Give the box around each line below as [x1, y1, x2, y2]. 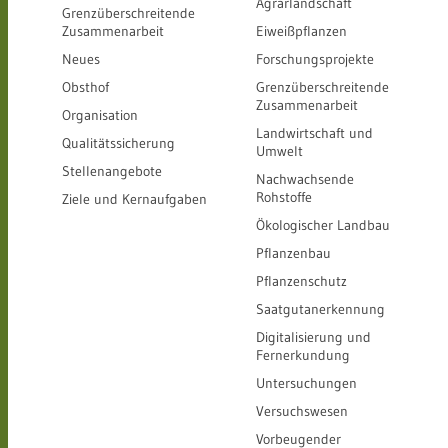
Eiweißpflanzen [256, 22, 347, 40]
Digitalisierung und [256, 328, 371, 346]
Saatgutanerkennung [256, 300, 385, 318]
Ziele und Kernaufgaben [62, 190, 207, 208]
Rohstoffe [256, 188, 312, 206]
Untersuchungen [256, 374, 357, 392]
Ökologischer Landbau [256, 216, 390, 234]
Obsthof [62, 78, 109, 96]
